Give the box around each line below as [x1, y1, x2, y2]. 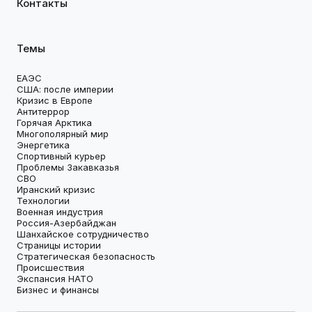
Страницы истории [17, 239, 101, 251]
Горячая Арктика [17, 116, 92, 128]
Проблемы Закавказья [17, 161, 119, 173]
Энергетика [17, 139, 70, 150]
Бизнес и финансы [17, 283, 99, 295]
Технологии [17, 194, 70, 206]
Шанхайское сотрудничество [17, 228, 149, 240]
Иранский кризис [17, 183, 95, 195]
